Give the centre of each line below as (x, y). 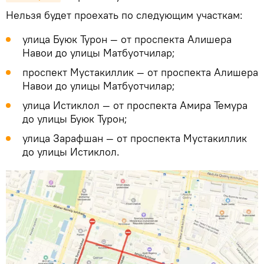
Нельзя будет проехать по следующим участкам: (124, 15)
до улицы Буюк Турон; (75, 118)
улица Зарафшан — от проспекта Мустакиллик (135, 138)
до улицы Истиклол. (71, 151)
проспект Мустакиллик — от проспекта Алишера (140, 72)
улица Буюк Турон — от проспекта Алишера (127, 39)
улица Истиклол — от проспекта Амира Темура (135, 105)
